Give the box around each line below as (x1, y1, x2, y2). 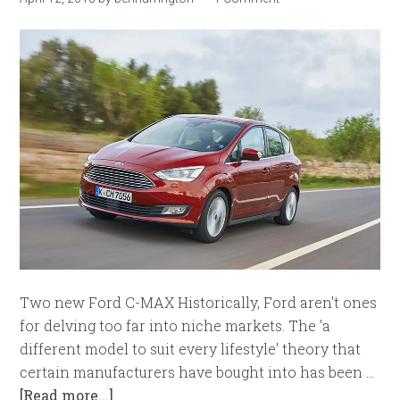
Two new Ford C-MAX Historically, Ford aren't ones (20, 293, 378, 312)
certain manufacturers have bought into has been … (20, 362, 375, 382)
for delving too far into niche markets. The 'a (20, 316, 331, 336)
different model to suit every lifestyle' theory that (20, 339, 362, 359)
